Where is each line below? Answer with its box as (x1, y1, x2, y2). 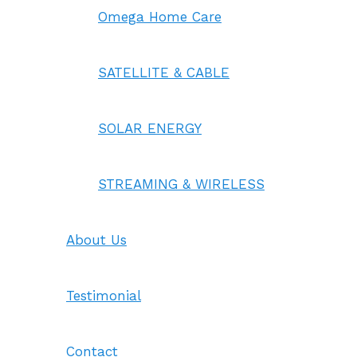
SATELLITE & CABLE (98, 65, 229, 80)
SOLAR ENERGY (98, 120, 202, 136)
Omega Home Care (98, 9, 222, 25)
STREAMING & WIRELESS (98, 176, 265, 192)
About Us (66, 232, 127, 248)
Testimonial (66, 288, 141, 304)
